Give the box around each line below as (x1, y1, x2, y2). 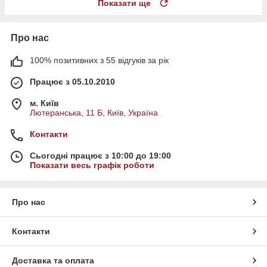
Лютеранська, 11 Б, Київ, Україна (30, 108, 158, 118)
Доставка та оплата (12, 256, 94, 266)
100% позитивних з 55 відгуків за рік (30, 55, 169, 66)
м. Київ (30, 98, 59, 108)
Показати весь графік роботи (30, 160, 154, 170)
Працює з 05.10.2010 (30, 77, 115, 87)
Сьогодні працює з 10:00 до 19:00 (30, 151, 171, 161)
